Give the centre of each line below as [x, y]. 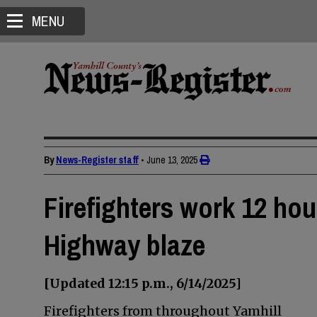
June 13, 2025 [172, 160]
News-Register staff [97, 160]
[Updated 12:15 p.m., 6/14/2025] [143, 283]
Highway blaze [125, 245]
